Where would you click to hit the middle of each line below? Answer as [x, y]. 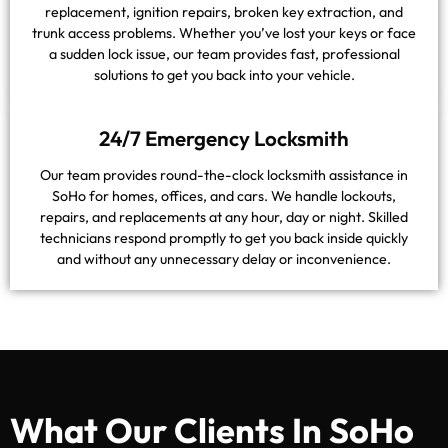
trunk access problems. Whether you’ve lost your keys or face [224, 32]
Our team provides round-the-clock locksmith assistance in [224, 174]
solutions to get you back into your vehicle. [224, 74]
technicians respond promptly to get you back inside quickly [224, 237]
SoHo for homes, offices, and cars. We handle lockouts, [224, 195]
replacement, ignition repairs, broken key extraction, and [224, 11]
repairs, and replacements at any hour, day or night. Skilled [224, 216]
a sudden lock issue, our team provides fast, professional [224, 53]
